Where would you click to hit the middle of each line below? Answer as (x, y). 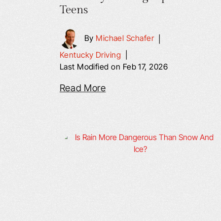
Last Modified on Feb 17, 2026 (114, 67)
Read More (83, 88)
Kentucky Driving (90, 55)
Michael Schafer (125, 38)
